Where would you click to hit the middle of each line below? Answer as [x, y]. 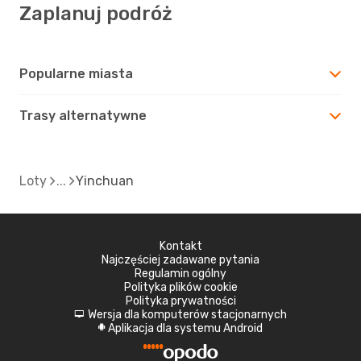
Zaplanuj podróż [96, 13]
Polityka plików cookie [180, 287]
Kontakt [180, 246]
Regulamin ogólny [180, 273]
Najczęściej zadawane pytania [180, 259]
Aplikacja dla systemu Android [185, 328]
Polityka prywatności [180, 301]
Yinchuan [105, 180]
